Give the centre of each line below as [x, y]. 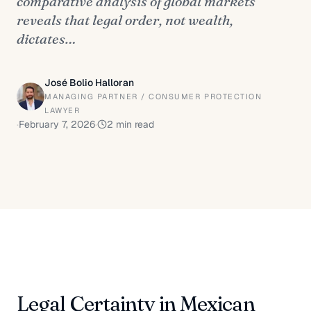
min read [134, 124]
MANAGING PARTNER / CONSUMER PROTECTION [153, 96]
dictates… [46, 39]
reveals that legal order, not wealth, [125, 20]
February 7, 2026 [57, 124]
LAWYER [62, 110]
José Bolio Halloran [89, 83]
